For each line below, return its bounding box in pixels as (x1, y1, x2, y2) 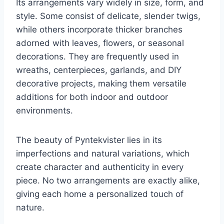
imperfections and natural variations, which (16, 148, 189, 159)
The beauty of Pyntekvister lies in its (16, 135, 162, 145)
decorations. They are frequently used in (16, 51, 179, 62)
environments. (16, 105, 73, 116)
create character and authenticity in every (16, 162, 183, 172)
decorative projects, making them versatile (16, 78, 186, 89)
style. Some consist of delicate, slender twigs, (16, 11, 200, 21)
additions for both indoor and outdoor (16, 92, 168, 102)
